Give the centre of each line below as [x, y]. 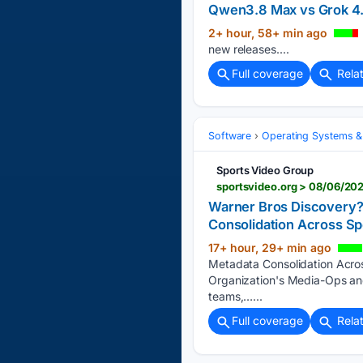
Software [230, 136]
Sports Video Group [265, 171]
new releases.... [249, 49]
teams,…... [236, 297]
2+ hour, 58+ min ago [269, 33]
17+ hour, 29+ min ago [271, 248]
